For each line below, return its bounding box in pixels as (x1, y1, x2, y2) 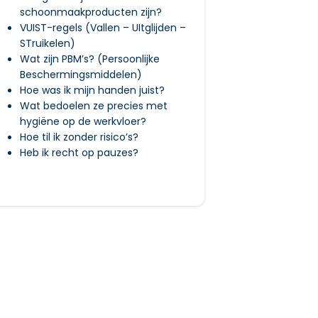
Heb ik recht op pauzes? (19, 146, 138, 160)
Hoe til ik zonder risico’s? (19, 130, 138, 144)
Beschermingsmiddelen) (19, 67, 142, 82)
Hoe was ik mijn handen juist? (19, 83, 165, 97)
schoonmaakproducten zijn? (19, 5, 162, 19)
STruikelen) (19, 36, 75, 50)
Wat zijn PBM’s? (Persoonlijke (19, 52, 160, 66)
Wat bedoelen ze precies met (19, 99, 168, 113)
